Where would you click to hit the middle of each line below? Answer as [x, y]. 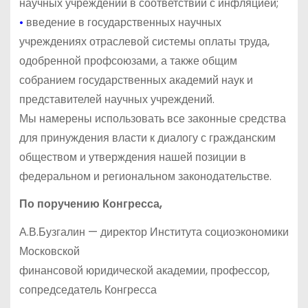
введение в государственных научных [122, 22]
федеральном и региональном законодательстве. [145, 176]
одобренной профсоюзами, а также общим [128, 60]
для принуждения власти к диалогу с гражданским [147, 137]
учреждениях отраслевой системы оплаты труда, [144, 41]
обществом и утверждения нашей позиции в [132, 157]
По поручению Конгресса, [90, 204]
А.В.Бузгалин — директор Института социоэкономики [154, 232]
